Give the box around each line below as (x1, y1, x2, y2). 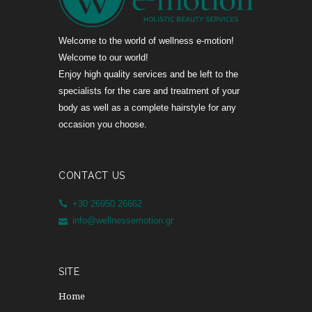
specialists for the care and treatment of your (58, 85, 240, 96)
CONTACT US (58, 169, 126, 181)
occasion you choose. (58, 118, 147, 130)
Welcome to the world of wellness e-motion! (58, 35, 234, 46)
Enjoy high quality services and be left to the (58, 68, 238, 79)
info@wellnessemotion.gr (72, 214, 173, 226)
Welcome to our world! (58, 52, 148, 63)
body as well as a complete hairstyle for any (58, 102, 236, 113)
